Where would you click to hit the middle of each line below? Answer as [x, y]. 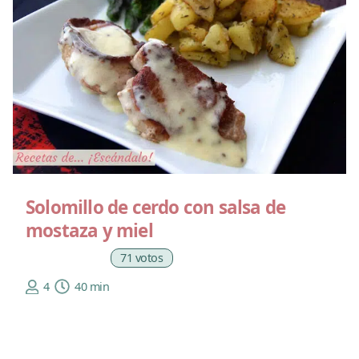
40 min [92, 286]
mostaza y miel [89, 230]
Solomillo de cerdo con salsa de [156, 207]
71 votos [142, 258]
